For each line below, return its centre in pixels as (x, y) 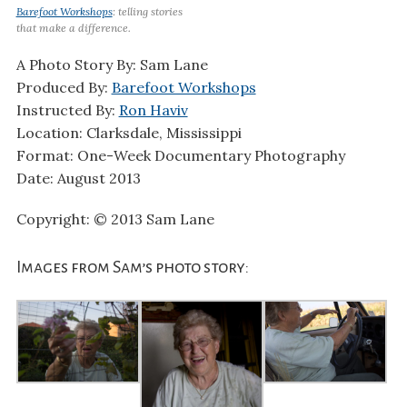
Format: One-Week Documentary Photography (180, 156)
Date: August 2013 (78, 179)
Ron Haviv (153, 110)
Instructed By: (67, 110)
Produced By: (64, 88)
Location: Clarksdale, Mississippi (129, 133)
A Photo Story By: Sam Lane (112, 65)
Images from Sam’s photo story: (132, 267)
